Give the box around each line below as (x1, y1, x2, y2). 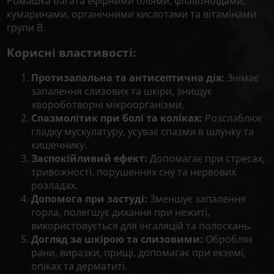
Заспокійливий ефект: (31, 151, 148, 165)
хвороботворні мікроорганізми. (31, 97, 185, 111)
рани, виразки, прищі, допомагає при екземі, (31, 245, 246, 259)
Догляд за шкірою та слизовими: (31, 232, 204, 246)
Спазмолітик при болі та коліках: (31, 111, 203, 125)
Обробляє (203, 232, 254, 246)
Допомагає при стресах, (147, 151, 265, 165)
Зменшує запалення (147, 191, 246, 206)
